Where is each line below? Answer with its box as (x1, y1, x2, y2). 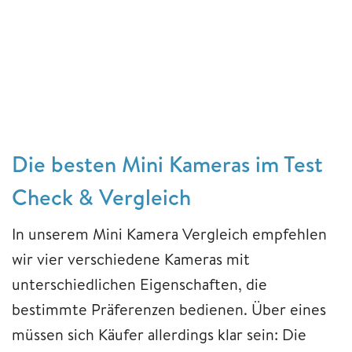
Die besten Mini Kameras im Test (12, 148, 323, 179)
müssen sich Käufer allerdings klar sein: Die (12, 323, 306, 345)
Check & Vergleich (12, 181, 191, 212)
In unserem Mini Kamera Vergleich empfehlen (12, 222, 327, 244)
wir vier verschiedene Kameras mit (12, 247, 250, 269)
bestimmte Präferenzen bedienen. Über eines (12, 298, 326, 320)
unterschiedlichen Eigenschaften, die (12, 273, 267, 295)
